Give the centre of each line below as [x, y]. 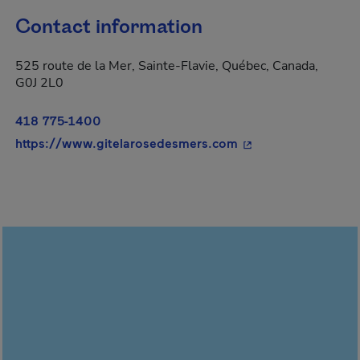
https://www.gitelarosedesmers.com [127, 143]
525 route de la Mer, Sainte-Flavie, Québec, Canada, [167, 66]
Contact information [109, 27]
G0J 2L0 [39, 83]
